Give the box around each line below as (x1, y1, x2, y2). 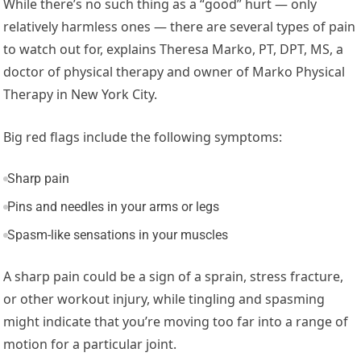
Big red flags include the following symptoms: (3, 127, 283, 146)
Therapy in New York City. (3, 85, 158, 103)
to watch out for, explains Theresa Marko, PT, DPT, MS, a (3, 39, 344, 58)
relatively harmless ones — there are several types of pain (3, 17, 356, 35)
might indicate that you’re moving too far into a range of (3, 312, 349, 330)
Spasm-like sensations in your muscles (6, 226, 228, 243)
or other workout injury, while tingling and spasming (3, 289, 326, 308)
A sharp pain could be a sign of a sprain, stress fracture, (3, 267, 344, 285)
